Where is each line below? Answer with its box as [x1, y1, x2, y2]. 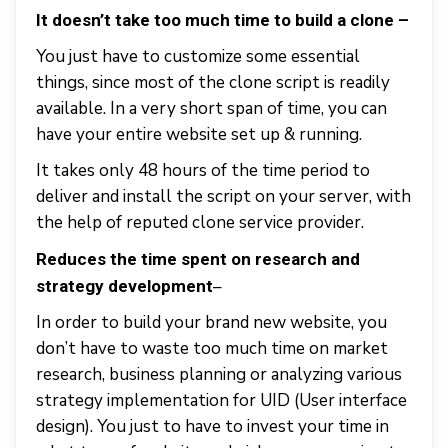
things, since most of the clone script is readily [36, 71, 390, 94]
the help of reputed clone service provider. [36, 211, 364, 234]
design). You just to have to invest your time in [36, 415, 389, 438]
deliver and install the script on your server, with [36, 185, 411, 208]
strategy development [36, 276, 213, 296]
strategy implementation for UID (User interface [36, 389, 407, 412]
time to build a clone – [234, 10, 409, 30]
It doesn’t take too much [36, 10, 234, 30]
